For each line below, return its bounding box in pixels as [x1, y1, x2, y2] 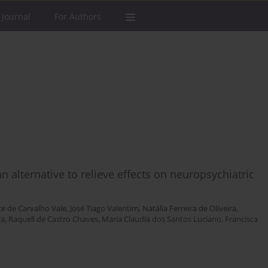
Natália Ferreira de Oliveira [142, 203, 236, 214]
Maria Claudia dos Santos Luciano [102, 214, 221, 225]
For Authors [54, 11, 101, 22]
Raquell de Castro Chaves [8, 214, 98, 225]
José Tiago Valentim [70, 203, 139, 214]
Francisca [225, 214, 258, 225]
